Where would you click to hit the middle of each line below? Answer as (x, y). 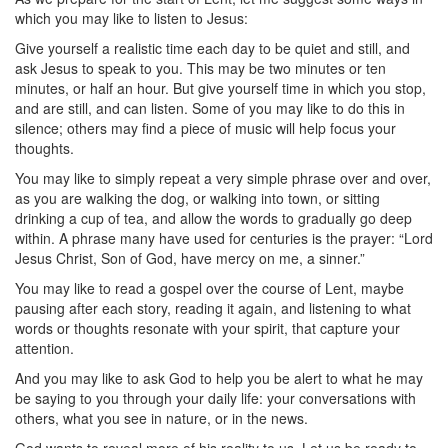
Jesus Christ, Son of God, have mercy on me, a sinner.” (190, 258)
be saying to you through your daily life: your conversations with (215, 398)
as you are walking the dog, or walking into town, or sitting (197, 198)
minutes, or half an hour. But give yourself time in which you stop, (220, 88)
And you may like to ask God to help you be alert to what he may (219, 378)
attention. (44, 348)
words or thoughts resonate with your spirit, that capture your (207, 328)
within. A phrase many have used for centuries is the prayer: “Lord (224, 238)
